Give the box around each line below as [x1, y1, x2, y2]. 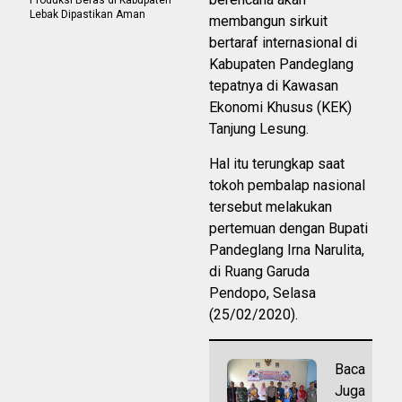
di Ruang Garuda [209, 262, 310, 280]
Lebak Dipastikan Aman [30, 7, 145, 21]
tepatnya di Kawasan [209, 76, 338, 94]
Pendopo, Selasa [209, 284, 316, 301]
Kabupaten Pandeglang [209, 55, 354, 73]
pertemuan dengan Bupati [209, 219, 368, 237]
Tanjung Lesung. [209, 119, 309, 137]
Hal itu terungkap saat [209, 154, 345, 172]
